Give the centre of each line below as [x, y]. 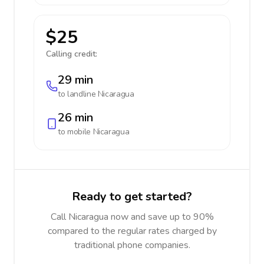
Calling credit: [72, 54]
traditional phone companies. [132, 245]
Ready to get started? [132, 197]
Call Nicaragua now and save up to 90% [132, 217]
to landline [78, 94]
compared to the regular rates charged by [132, 231]
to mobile [75, 132]
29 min [75, 80]
